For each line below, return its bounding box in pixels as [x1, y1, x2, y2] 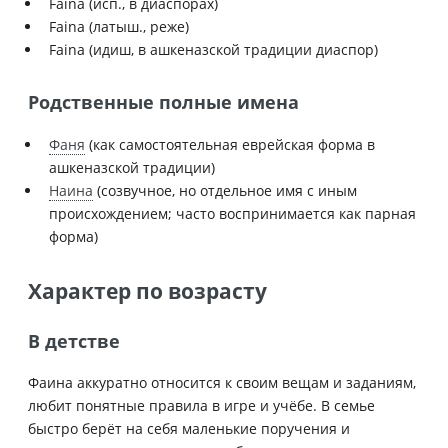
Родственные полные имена [28, 90, 299, 115]
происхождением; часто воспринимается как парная [49, 203, 416, 223]
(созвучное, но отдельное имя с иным [93, 180, 357, 200]
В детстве [28, 328, 120, 353]
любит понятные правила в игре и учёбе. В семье [28, 396, 375, 416]
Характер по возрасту [28, 276, 267, 305]
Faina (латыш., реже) [49, 17, 189, 37]
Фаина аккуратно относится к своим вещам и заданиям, [28, 373, 416, 393]
